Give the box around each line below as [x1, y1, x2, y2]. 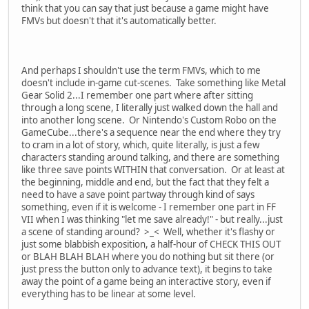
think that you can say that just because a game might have [21, 1, 269, 14]
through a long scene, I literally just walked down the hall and [21, 101, 278, 114]
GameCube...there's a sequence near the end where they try [21, 126, 281, 139]
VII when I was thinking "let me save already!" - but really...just [21, 212, 283, 226]
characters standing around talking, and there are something [21, 150, 279, 163]
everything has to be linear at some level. [21, 287, 196, 300]
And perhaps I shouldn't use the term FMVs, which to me [21, 63, 261, 77]
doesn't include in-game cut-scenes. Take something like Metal [21, 76, 286, 89]
